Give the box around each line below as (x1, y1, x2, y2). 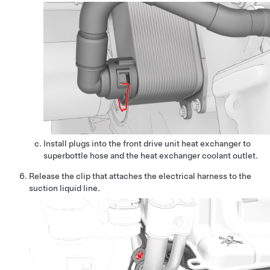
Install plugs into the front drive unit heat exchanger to (43, 139, 251, 149)
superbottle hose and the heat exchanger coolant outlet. (43, 151, 258, 161)
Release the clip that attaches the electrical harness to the (29, 171, 251, 181)
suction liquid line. (29, 183, 100, 193)
